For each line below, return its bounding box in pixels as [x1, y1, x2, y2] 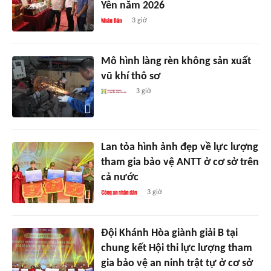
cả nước [100, 172, 139, 184]
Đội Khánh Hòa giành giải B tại [100, 227, 238, 240]
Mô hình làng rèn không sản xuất [100, 56, 251, 68]
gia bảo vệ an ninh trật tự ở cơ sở [100, 258, 253, 270]
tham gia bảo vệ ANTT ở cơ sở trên [100, 157, 259, 169]
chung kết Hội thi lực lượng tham [100, 243, 252, 255]
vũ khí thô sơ [100, 71, 160, 83]
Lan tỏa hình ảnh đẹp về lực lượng [100, 142, 258, 154]
